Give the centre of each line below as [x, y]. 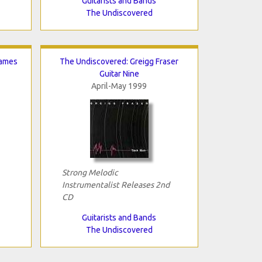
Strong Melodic [90, 172]
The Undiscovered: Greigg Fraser [119, 61]
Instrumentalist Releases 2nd [116, 185]
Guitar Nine [119, 73]
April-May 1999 [119, 86]
